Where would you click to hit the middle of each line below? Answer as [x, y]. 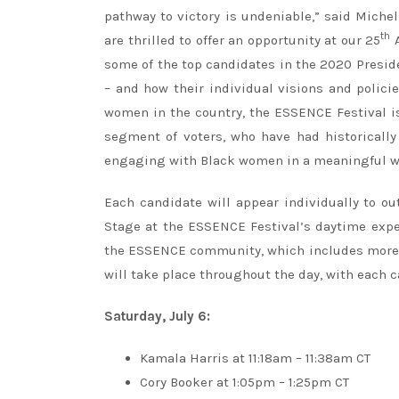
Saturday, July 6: [157, 316]
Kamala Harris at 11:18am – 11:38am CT [255, 358]
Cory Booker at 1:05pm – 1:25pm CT [244, 382]
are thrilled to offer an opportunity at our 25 [243, 40]
